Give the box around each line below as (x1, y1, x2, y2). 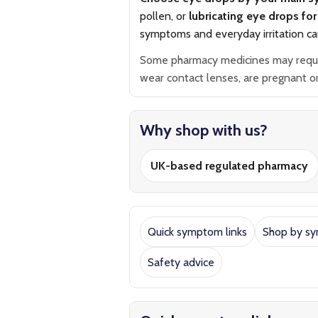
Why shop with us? (140, 121, 268, 140)
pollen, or (140, 9, 189, 23)
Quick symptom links (148, 225, 247, 238)
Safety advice (148, 256, 214, 269)
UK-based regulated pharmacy (150, 159, 308, 172)
